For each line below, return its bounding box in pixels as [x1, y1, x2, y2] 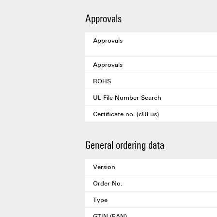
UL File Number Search [93, 93, 161, 102]
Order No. [93, 179, 122, 188]
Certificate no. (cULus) [93, 109, 159, 118]
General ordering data [85, 137, 164, 152]
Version [93, 162, 115, 171]
